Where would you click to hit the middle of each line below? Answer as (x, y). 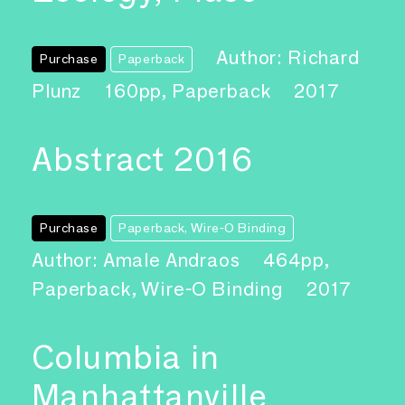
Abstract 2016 (142, 160)
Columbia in (126, 357)
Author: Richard (288, 58)
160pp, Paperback (190, 91)
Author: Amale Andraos (138, 260)
